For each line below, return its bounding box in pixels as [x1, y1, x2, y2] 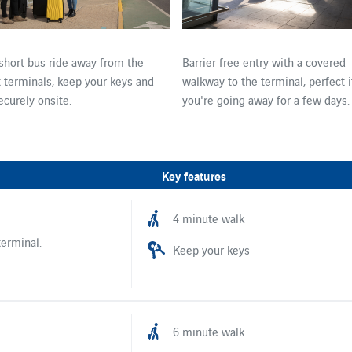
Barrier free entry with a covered [182, 53, 346, 71]
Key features [162, 166, 227, 184]
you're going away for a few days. [182, 91, 350, 108]
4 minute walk [172, 209, 244, 226]
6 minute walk [172, 322, 244, 339]
